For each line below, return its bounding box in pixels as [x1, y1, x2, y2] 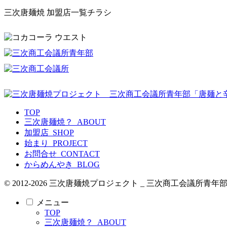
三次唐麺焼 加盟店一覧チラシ [4, 8, 111, 17]
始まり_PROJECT [24, 138, 88, 147]
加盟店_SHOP [24, 128, 74, 137]
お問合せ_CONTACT [24, 149, 100, 158]
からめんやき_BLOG [24, 160, 100, 169]
